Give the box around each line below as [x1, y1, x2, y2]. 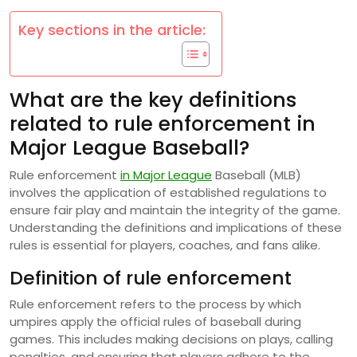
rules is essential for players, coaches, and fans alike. [10, 236, 320, 253]
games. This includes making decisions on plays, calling [10, 330, 333, 347]
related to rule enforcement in [10, 109, 316, 138]
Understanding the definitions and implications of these [10, 218, 342, 236]
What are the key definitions [10, 85, 296, 114]
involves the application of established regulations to [10, 183, 327, 201]
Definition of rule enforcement [10, 264, 292, 291]
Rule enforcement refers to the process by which [10, 295, 301, 312]
